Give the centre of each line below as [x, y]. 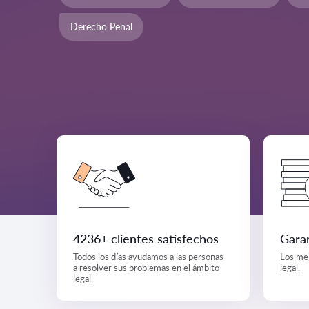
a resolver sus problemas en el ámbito [146, 268]
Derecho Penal [101, 27]
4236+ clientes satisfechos [146, 239]
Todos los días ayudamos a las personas [148, 257]
